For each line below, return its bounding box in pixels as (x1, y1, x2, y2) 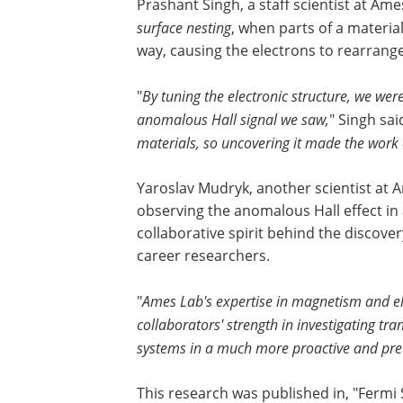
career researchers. (137, 246, 273, 265)
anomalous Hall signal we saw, (137, 110, 329, 129)
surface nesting (137, 18, 231, 37)
